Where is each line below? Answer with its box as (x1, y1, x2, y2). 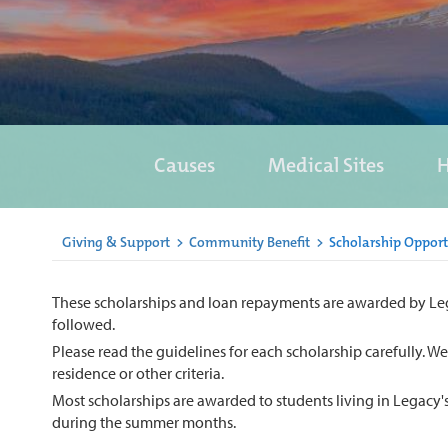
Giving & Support (62, 233, 170, 251)
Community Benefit (189, 233, 310, 251)
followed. (52, 313, 115, 334)
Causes (154, 152, 215, 178)
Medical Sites (268, 152, 384, 178)
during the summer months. (52, 411, 236, 432)
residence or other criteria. (52, 362, 224, 383)
